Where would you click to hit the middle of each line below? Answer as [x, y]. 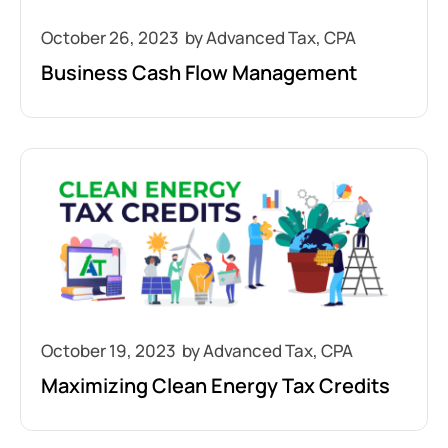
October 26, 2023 [110, 37]
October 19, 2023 [108, 350]
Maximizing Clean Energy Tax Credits [215, 385]
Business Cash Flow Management [199, 72]
